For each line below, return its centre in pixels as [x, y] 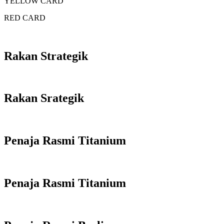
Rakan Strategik [46, 56]
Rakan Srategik [44, 98]
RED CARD [25, 17]
